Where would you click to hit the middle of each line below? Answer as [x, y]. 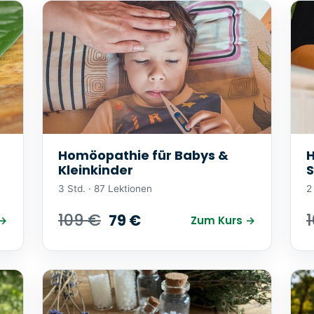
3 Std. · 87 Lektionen [105, 189]
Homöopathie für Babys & [143, 155]
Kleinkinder [96, 170]
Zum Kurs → [223, 220]
